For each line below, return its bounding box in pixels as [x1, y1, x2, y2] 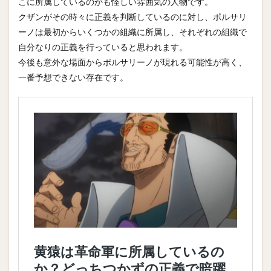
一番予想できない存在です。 [18, 72, 128, 82]
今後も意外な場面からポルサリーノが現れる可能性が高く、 [18, 57, 247, 67]
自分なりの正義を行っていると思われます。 [18, 42, 188, 52]
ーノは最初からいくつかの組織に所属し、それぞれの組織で [18, 27, 247, 37]
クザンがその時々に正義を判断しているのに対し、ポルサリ [18, 11, 247, 22]
